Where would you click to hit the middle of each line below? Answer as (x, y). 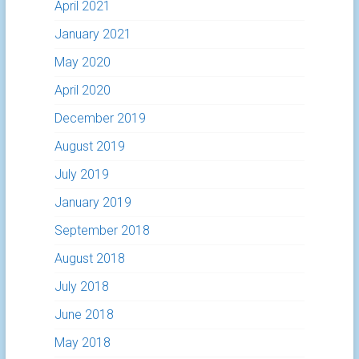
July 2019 (82, 174)
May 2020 (83, 62)
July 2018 (82, 286)
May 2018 (83, 342)
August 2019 (90, 146)
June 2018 (85, 314)
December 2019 (101, 118)
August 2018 (90, 258)
